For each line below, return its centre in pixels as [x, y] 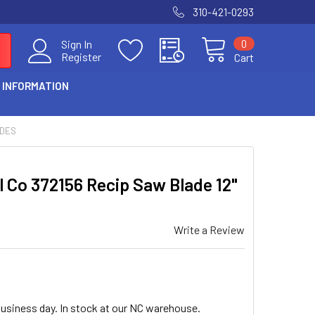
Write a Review [209, 230]
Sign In [77, 44]
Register [81, 57]
